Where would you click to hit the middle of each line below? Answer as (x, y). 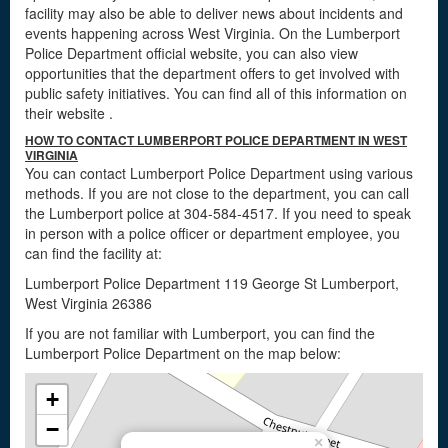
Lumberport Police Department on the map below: (183, 353)
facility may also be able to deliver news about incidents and (214, 13)
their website (67, 113)
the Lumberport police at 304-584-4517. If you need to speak (218, 213)
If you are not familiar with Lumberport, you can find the (200, 333)
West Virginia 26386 (88, 303)
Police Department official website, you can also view (191, 53)
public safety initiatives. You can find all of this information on (216, 93)
